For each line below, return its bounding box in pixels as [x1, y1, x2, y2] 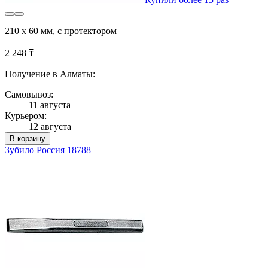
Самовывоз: [5, 89, 53, 99]
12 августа [29, 121, 71, 132]
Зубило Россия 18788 [5, 144, 91, 155]
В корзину [10, 133, 45, 143]
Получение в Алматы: [5, 68, 95, 79]
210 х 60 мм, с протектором [5, 25, 117, 36]
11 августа [29, 99, 71, 110]
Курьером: [5, 110, 47, 121]
